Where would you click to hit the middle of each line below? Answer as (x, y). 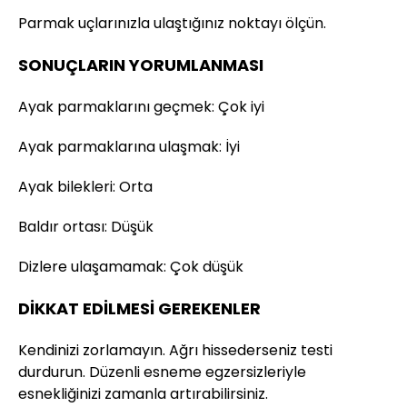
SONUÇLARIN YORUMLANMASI (141, 65)
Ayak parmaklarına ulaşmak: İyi (129, 147)
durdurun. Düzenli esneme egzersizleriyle (162, 372)
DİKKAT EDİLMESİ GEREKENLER (139, 309)
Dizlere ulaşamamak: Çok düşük (131, 267)
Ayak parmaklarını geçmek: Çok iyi (141, 107)
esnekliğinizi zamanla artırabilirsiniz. (143, 394)
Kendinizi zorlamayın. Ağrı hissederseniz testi (175, 351)
